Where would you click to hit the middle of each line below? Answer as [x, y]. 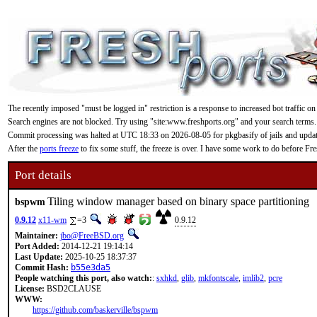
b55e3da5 [91, 267]
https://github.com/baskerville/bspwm [95, 310]
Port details [43, 175]
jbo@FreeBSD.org [92, 236]
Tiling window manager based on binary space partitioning [178, 201]
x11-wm [52, 220]
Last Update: [39, 257]
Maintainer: [36, 236]
